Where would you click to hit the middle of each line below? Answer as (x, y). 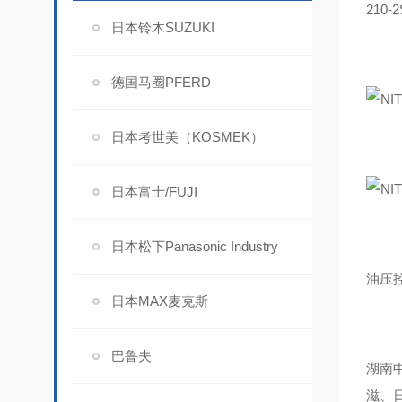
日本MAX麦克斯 (159, 301)
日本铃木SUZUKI (162, 27)
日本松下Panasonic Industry (194, 246)
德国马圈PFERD (161, 82)
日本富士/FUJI (154, 192)
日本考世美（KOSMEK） (187, 137)
